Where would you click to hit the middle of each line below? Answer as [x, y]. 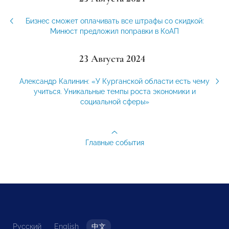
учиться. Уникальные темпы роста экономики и [114, 92]
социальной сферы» [114, 102]
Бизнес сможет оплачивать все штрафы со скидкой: [114, 21]
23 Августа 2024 [112, 59]
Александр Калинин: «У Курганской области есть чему [114, 82]
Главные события [114, 143]
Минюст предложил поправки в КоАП [114, 31]
